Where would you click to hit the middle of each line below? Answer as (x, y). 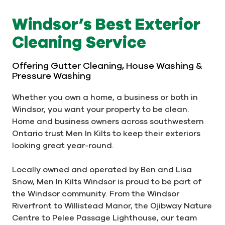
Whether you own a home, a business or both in (105, 97)
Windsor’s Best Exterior (106, 23)
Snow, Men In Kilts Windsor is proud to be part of (107, 181)
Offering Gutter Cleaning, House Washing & (107, 65)
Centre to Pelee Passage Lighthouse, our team (104, 217)
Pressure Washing (51, 75)
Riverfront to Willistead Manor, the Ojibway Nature (112, 205)
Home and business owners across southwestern (108, 121)
